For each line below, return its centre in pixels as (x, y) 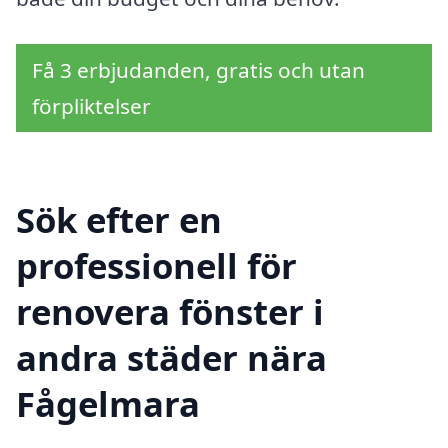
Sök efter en (119, 219)
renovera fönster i (170, 311)
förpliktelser (91, 106)
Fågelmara (108, 403)
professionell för (156, 265)
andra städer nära (171, 357)
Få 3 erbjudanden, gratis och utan (198, 70)
